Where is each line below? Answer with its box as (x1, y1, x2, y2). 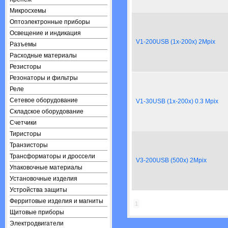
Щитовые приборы (10, 209, 64, 216)
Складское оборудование (10, 108, 83, 115)
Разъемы (10, 41, 37, 48)
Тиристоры (10, 130, 41, 137)
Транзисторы (10, 141, 48, 149)
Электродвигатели (10, 220, 64, 227)
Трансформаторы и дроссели (10, 153, 95, 160)
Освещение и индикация (10, 30, 81, 37)
